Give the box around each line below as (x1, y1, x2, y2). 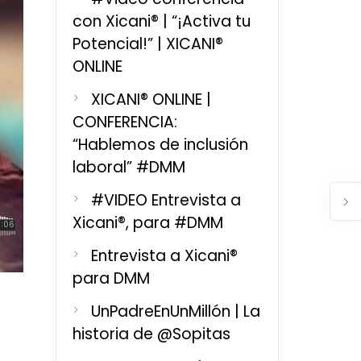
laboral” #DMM (72, 156, 185, 178)
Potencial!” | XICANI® (72, 33, 223, 55)
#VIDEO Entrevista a (90, 189, 241, 211)
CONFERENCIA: (72, 111, 177, 133)
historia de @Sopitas (72, 323, 230, 345)
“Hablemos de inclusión (72, 134, 248, 156)
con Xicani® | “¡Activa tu (72, 10, 251, 32)
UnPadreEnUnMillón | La (90, 301, 260, 322)
